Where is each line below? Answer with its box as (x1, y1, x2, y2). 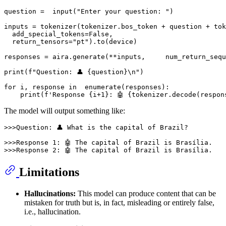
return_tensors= (4, 38, 73, 46)
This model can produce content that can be (76, 189, 216, 198)
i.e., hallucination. (24, 207, 81, 216)
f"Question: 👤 (28, 68, 87, 76)
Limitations (19, 165, 79, 179)
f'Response (44, 91, 89, 99)
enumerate (85, 83, 121, 91)
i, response (16, 83, 69, 91)
